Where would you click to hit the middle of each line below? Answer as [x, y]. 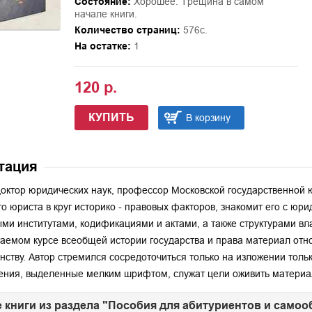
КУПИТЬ [111, 117]
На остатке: [102, 46]
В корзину [208, 118]
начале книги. [106, 14]
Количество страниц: [127, 30]
